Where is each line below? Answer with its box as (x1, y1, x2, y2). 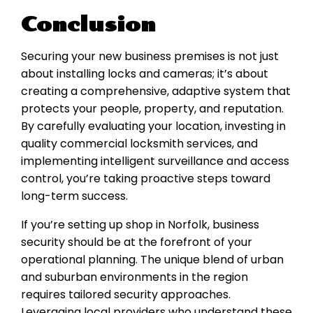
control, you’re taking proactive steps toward (21, 170, 270, 187)
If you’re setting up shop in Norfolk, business (21, 217, 259, 233)
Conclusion (21, 13, 156, 37)
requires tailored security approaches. (21, 286, 231, 303)
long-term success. (21, 188, 128, 205)
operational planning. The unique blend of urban (21, 252, 284, 268)
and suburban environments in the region (21, 269, 248, 286)
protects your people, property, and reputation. (21, 101, 284, 117)
